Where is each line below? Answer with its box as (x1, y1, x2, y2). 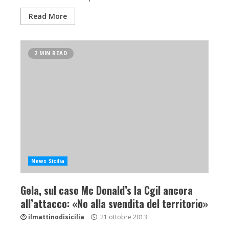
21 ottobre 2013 (99, 213, 147, 222)
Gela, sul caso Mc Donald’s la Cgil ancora (20, 182, 193, 198)
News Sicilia (31, 157, 65, 165)
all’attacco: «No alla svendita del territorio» (20, 196, 208, 212)
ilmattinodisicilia (28, 213, 84, 222)
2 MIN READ (34, 50, 67, 57)
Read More (29, 11, 67, 21)
